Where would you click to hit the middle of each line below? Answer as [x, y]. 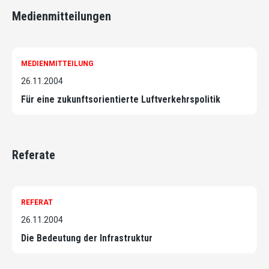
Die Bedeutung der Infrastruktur [87, 238]
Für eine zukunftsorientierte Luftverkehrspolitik [121, 100]
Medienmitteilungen [62, 17]
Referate [34, 155]
